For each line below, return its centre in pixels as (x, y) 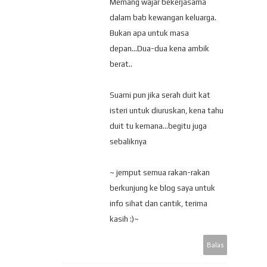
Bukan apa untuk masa (149, 33)
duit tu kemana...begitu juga (158, 126)
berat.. (121, 64)
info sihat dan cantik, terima (159, 203)
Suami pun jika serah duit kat (160, 95)
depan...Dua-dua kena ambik (159, 48)
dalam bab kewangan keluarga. (163, 17)
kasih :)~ (124, 219)
